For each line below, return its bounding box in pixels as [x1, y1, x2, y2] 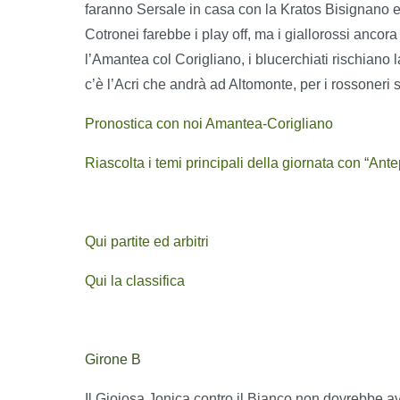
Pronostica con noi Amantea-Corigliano [85, 115, 333, 131]
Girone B [85, 351, 141, 367]
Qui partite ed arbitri [85, 233, 209, 249]
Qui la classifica [85, 272, 185, 288]
